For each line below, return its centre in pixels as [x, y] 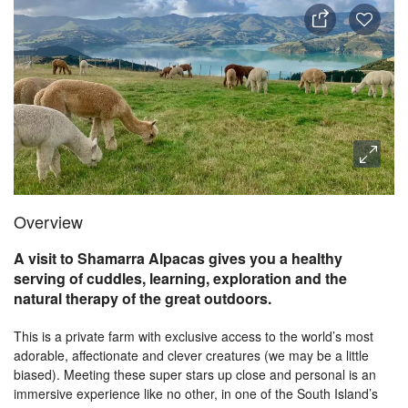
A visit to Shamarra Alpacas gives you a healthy [178, 258]
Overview [48, 221]
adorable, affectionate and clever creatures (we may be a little [191, 355]
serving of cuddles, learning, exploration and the [180, 278]
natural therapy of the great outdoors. [143, 298]
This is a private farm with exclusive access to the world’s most [194, 336]
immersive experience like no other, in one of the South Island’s [196, 393]
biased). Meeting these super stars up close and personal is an [195, 374]
